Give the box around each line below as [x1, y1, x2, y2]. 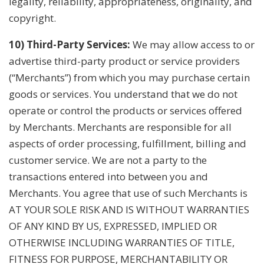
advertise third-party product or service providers [9, 54, 240, 68]
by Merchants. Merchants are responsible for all [9, 120, 232, 134]
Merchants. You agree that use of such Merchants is [9, 186, 247, 200]
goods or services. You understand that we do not [9, 87, 237, 101]
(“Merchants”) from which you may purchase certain [9, 70, 250, 84]
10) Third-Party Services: [9, 37, 130, 51]
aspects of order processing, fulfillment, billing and [9, 136, 246, 150]
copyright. [9, 11, 56, 25]
